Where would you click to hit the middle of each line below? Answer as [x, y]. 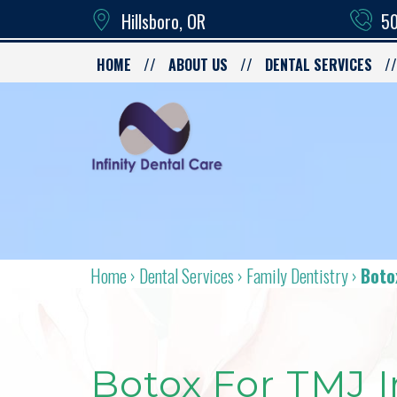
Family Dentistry [297, 276]
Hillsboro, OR [163, 21]
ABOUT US [198, 65]
